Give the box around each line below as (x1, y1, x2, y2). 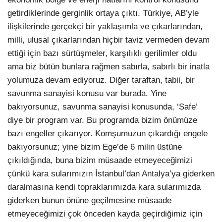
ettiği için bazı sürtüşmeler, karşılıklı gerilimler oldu (7, 49, 197, 58)
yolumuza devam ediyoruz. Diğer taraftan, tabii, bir (7, 75, 195, 85)
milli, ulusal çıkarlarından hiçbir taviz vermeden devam (7, 35, 210, 45)
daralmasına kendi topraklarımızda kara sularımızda (7, 182, 201, 192)
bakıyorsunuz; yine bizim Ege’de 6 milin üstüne (7, 142, 182, 152)
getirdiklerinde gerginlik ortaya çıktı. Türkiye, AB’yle (7, 8, 199, 18)
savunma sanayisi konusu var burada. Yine (7, 89, 166, 99)
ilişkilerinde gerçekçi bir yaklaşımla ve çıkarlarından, (7, 22, 203, 32)
